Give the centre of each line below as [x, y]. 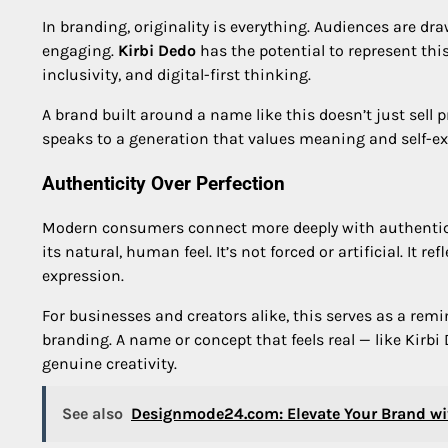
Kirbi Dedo [157, 50]
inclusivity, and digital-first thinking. [176, 74]
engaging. [80, 50]
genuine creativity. [109, 364]
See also [92, 414]
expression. [83, 276]
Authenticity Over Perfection [163, 183]
